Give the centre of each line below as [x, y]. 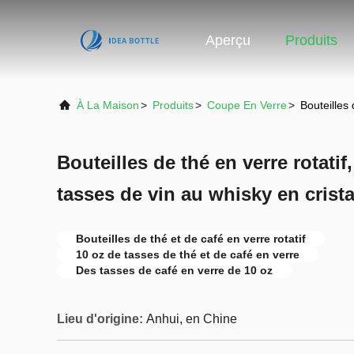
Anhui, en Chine [192, 319]
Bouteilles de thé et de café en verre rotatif [191, 239]
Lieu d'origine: [100, 319]
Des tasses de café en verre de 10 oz [174, 270]
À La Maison [108, 105]
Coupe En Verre [247, 105]
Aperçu [228, 41]
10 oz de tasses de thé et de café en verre [188, 254]
